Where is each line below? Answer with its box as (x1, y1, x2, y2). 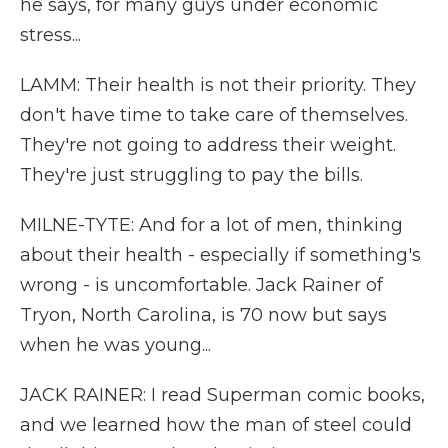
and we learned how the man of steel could (20, 414, 412, 436)
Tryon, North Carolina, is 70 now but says (20, 304, 387, 326)
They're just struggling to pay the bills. (20, 164, 363, 186)
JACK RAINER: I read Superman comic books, (20, 384, 425, 406)
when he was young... (20, 334, 211, 356)
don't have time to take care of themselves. (20, 104, 408, 126)
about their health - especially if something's (20, 244, 421, 266)
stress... (20, 24, 81, 46)
